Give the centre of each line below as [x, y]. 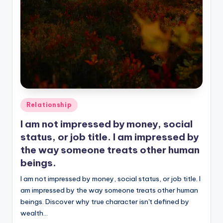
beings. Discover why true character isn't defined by [105, 201]
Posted [31, 103]
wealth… [34, 213]
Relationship [49, 105]
